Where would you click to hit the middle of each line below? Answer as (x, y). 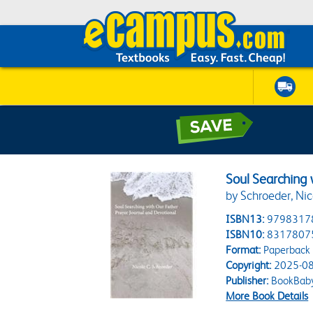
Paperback (286, 250)
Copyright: (249, 265)
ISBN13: (245, 219)
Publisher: (247, 281)
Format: (243, 250)
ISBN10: (245, 234)
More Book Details (267, 296)
